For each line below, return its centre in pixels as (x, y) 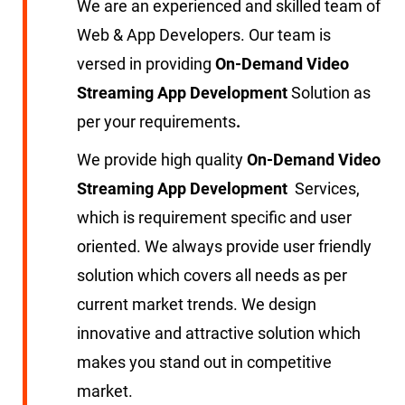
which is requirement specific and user (214, 217)
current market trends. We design (197, 304)
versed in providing (146, 64)
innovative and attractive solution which (219, 333)
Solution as (331, 93)
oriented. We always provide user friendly (224, 246)
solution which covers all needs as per (212, 275)
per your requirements (156, 122)
